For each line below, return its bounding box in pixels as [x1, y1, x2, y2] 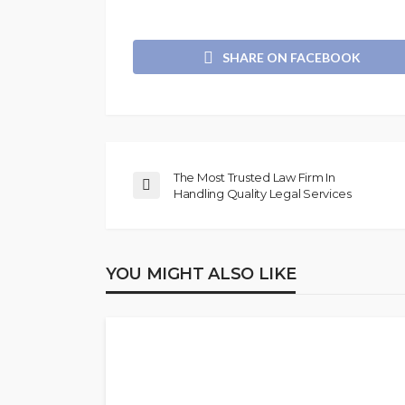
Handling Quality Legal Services [174, 185, 352, 201]
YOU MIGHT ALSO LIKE [106, 263, 297, 284]
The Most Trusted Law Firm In [174, 169, 335, 184]
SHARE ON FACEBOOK [222, 49, 361, 65]
